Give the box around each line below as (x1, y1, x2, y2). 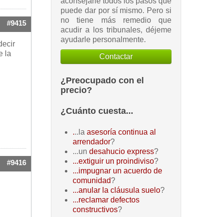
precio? (61, 85, 92, 95)
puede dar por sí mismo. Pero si (61, 6, 171, 15)
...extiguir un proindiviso (73, 157, 154, 166)
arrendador (73, 138, 110, 146)
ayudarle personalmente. (61, 35, 148, 44)
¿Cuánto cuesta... (61, 106, 133, 116)
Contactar (99, 52, 133, 61)
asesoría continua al (87, 128, 156, 137)
